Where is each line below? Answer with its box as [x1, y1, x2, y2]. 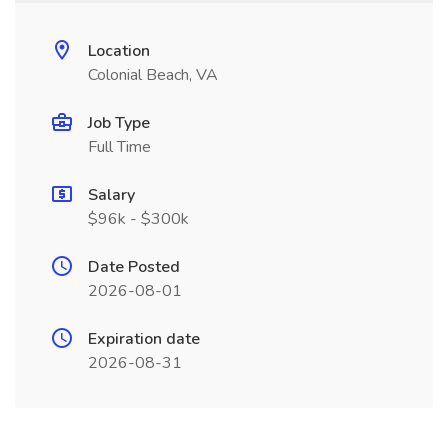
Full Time [88, 136, 151, 158]
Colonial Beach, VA [88, 64, 218, 86]
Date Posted [88, 256, 180, 278]
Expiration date [88, 328, 200, 350]
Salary [88, 184, 135, 206]
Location [88, 40, 150, 62]
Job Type [88, 112, 150, 134]
